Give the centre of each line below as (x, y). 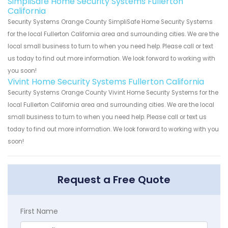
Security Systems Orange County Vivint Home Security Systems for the (113, 92)
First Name (39, 211)
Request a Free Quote (114, 179)
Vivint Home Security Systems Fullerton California (106, 81)
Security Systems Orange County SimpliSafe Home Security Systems (110, 22)
